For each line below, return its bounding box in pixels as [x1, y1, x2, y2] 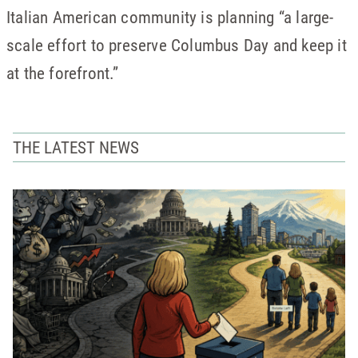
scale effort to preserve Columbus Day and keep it [6, 34, 347, 56]
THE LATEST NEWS [13, 135, 139, 158]
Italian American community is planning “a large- [6, 6, 334, 28]
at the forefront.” [6, 62, 119, 84]
